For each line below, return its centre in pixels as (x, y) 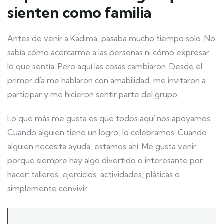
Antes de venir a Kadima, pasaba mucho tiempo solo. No (111, 39)
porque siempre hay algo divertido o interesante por (105, 161)
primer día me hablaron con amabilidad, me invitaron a (107, 81)
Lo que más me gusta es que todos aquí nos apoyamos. (110, 119)
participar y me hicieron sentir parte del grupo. (93, 95)
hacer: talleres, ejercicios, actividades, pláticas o (94, 175)
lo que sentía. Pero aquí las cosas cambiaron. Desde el (105, 67)
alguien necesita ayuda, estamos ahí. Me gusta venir (102, 147)
